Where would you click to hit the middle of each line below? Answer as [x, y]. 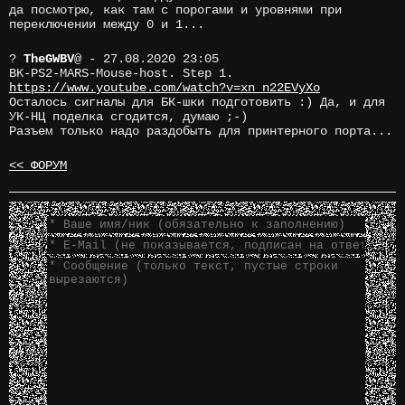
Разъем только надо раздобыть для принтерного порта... [201, 132]
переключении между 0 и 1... [107, 25]
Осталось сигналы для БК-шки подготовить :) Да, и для [197, 103]
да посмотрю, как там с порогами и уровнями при [175, 10]
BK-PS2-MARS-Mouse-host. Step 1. [121, 74]
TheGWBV [49, 59]
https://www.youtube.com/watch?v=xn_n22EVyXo [165, 88]
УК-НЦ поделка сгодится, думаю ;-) [128, 117]
